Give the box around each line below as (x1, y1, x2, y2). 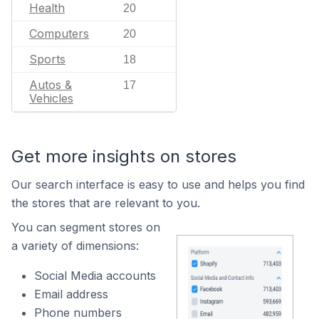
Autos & (29, 78, 72, 92)
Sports (29, 52, 66, 66)
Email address (34, 287, 108, 301)
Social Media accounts (34, 268, 156, 283)
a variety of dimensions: (11, 239, 139, 253)
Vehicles (29, 91, 73, 105)
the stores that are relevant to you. (11, 196, 200, 210)
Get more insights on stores (11, 146, 236, 167)
